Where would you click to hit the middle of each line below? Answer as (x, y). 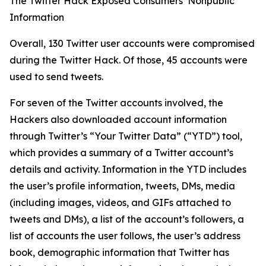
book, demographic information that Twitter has (119, 252)
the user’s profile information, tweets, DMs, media (122, 186)
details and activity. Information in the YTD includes (128, 169)
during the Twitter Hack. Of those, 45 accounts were (129, 60)
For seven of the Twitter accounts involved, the (116, 103)
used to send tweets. (56, 77)
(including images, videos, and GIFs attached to (120, 202)
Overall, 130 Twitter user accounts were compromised (132, 43)
